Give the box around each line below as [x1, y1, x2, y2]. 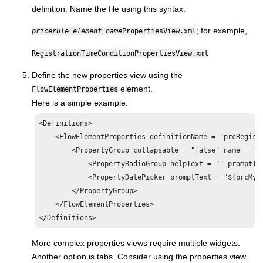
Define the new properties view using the [32, 70, 183, 80]
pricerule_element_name [32, 26, 122, 35]
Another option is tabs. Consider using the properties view [32, 252, 246, 262]
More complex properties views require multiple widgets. [32, 238, 240, 248]
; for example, [196, 25, 247, 35]
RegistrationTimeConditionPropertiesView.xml [32, 49, 208, 58]
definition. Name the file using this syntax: [32, 4, 186, 14]
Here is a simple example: [32, 97, 128, 107]
